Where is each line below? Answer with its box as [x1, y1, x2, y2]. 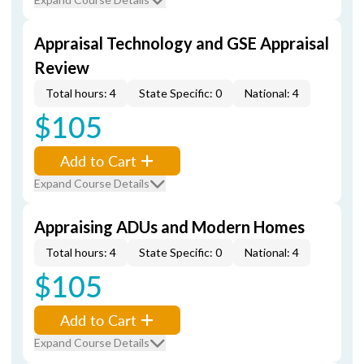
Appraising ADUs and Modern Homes [34, 217, 305, 236]
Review [34, 58, 89, 77]
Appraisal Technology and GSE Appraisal [34, 33, 329, 53]
